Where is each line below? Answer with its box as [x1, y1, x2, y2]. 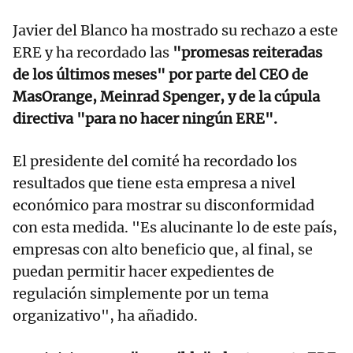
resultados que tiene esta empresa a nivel [13, 173, 295, 192]
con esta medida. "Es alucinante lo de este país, [13, 217, 337, 236]
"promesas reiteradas [169, 43, 322, 61]
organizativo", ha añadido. [13, 306, 198, 325]
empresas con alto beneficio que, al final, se [13, 240, 313, 258]
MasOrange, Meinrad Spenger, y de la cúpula [13, 87, 320, 106]
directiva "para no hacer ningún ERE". [13, 109, 277, 128]
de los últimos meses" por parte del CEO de [13, 65, 308, 84]
